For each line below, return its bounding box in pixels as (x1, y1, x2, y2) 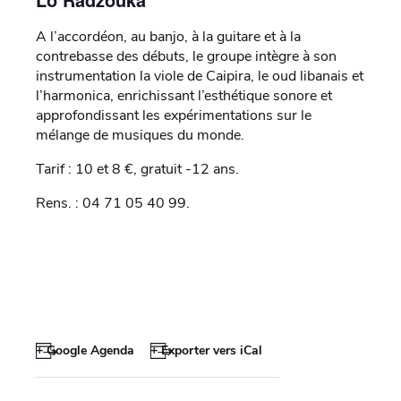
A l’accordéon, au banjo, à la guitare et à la (36, 27, 301, 47)
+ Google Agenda (36, 342, 134, 360)
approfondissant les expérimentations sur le (36, 106, 311, 126)
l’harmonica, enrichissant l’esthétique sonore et (36, 86, 332, 107)
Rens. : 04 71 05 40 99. (36, 193, 190, 214)
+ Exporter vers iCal (149, 342, 262, 360)
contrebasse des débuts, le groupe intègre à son (36, 47, 337, 67)
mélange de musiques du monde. (36, 125, 244, 146)
